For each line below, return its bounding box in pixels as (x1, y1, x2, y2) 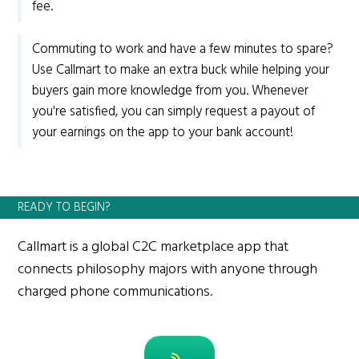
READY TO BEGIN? (18, 198, 111, 218)
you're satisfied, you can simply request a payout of (32, 102, 316, 123)
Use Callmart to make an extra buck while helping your (32, 60, 330, 82)
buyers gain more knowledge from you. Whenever (32, 81, 309, 103)
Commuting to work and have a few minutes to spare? (32, 39, 334, 61)
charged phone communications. (18, 280, 213, 305)
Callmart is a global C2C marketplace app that (18, 236, 289, 260)
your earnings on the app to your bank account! (32, 123, 294, 144)
